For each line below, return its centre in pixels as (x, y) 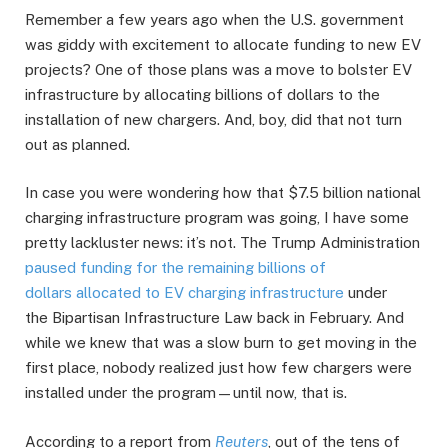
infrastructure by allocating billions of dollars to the (202, 95)
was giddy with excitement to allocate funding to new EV (223, 45)
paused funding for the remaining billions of (175, 268)
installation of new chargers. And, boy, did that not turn (213, 120)
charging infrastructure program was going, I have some (217, 218)
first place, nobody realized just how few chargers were (218, 368)
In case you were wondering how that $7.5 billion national (223, 193)
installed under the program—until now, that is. (186, 393)
